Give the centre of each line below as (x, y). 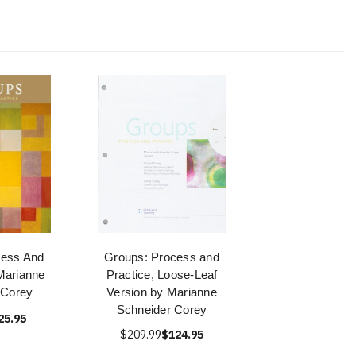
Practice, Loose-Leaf (162, 275)
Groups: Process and (162, 257)
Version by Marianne (162, 292)
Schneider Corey (162, 310)
